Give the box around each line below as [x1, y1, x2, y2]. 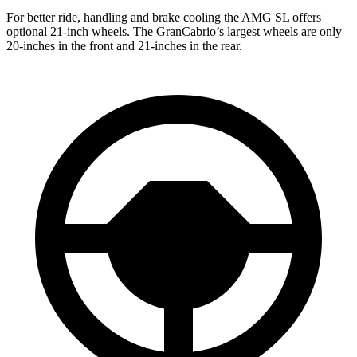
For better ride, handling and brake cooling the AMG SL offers [6, 10, 321, 25]
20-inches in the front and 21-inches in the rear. [6, 39, 242, 53]
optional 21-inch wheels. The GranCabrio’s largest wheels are [6, 25, 320, 39]
